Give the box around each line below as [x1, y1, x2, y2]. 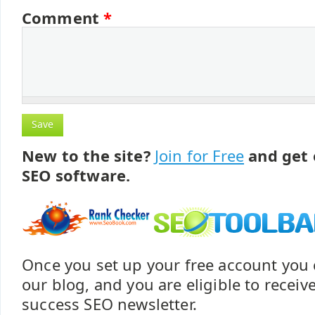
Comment [22, 8, 104, 28]
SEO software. [22, 165, 131, 186]
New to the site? [22, 146, 155, 166]
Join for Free [154, 146, 245, 166]
